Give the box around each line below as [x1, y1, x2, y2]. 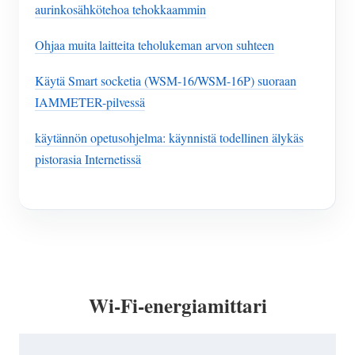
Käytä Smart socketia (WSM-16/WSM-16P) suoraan [35, 71, 296, 89]
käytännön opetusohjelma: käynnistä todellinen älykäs [35, 128, 303, 146]
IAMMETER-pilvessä [35, 93, 145, 110]
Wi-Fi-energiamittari [88, 291, 267, 321]
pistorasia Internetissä [35, 150, 141, 167]
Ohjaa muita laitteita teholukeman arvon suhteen [35, 36, 274, 53]
